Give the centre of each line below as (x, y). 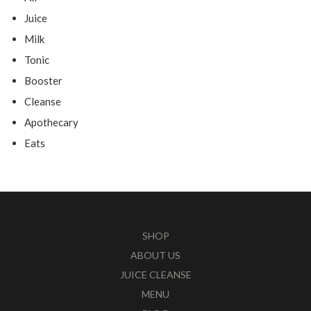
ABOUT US (155, 255)
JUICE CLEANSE (155, 275)
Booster (43, 81)
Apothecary (51, 123)
